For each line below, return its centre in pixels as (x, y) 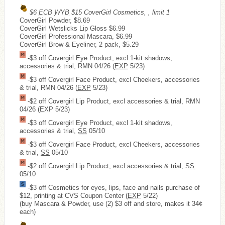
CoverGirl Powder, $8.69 (55, 20)
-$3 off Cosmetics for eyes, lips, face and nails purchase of (113, 187)
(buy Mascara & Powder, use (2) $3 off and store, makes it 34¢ (111, 203)
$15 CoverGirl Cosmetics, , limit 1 (120, 12)
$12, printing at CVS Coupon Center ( (74, 195)
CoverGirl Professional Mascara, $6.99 (76, 36)
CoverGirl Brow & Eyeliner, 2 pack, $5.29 (79, 44)
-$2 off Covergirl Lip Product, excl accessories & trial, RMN (113, 101)
